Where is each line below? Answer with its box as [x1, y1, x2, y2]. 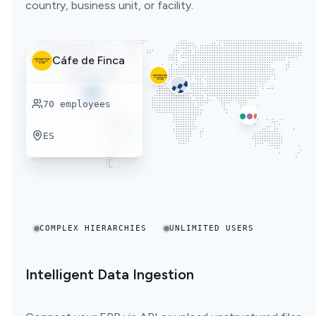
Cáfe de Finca [51, 54, 125, 68]
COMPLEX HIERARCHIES [39, 223, 147, 233]
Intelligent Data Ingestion [25, 265, 194, 283]
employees [60, 98, 111, 109]
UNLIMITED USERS [169, 223, 254, 233]
